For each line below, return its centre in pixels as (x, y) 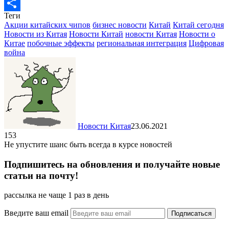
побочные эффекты (61, 43)
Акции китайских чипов (47, 25)
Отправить (23, 19)
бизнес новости (120, 25)
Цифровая (206, 43)
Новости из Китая (36, 34)
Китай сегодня (198, 25)
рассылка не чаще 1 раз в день (56, 195)
